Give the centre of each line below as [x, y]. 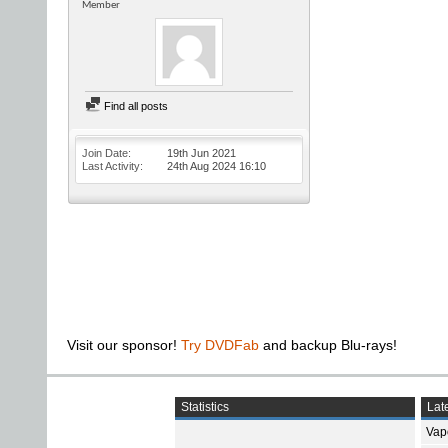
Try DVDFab [220, 345]
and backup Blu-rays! [328, 345]
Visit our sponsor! [124, 345]
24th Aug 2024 [203, 166]
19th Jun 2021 [201, 153]
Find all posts [134, 106]
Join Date [105, 153]
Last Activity [111, 166]
